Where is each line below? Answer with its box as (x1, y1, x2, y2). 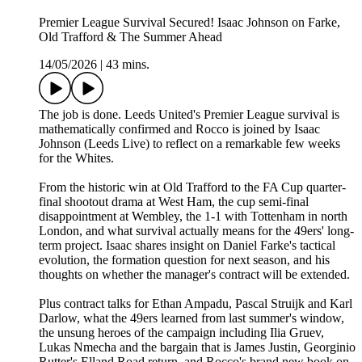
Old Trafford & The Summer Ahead (39, 30, 222, 44)
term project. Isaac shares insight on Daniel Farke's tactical (39, 238, 335, 253)
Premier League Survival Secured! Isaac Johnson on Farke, (39, 15, 340, 30)
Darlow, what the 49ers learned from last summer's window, (39, 311, 344, 326)
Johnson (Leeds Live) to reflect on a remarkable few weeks (39, 137, 340, 151)
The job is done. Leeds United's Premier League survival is (39, 107, 339, 122)
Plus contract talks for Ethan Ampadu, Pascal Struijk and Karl (39, 297, 352, 311)
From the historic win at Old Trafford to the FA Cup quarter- (39, 180, 346, 195)
